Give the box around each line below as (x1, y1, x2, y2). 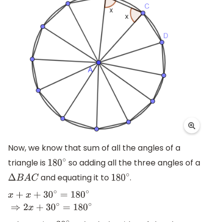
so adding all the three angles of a (66, 157, 201, 169)
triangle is (8, 157, 48, 169)
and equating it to (38, 172, 111, 184)
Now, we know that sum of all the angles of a (8, 142, 180, 154)
